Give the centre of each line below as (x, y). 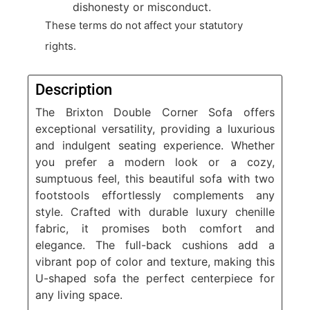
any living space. (79, 294)
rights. (61, 46)
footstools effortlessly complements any (155, 195)
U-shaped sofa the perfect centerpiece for (155, 278)
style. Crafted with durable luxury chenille (155, 211)
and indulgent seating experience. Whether (155, 145)
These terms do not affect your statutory (144, 25)
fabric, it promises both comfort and (155, 228)
